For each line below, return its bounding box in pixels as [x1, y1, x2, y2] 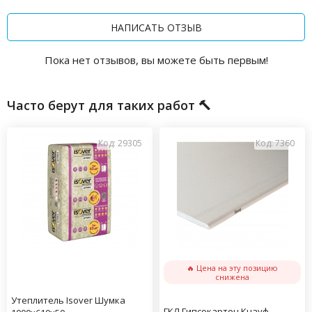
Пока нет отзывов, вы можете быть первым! [44, 52, 268, 67]
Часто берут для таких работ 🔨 [7, 96, 211, 114]
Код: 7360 [256, 136, 295, 149]
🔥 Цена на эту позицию [187, 262, 278, 273]
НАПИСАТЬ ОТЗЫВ [110, 21, 202, 35]
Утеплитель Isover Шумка [11, 293, 125, 306]
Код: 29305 [98, 136, 142, 149]
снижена [215, 271, 249, 282]
